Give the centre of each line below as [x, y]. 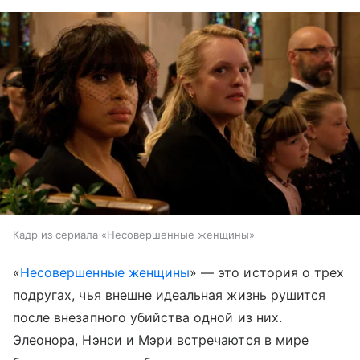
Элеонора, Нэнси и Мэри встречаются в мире [161, 340]
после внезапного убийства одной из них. [147, 318]
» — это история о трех [267, 273]
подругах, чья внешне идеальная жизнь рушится [170, 295]
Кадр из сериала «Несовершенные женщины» [134, 235]
